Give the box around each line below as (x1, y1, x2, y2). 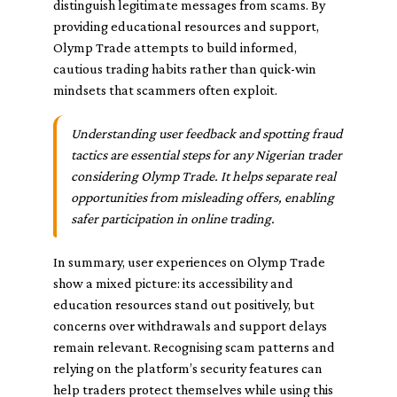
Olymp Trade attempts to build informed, (53, 40, 297, 55)
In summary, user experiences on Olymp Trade (53, 254, 325, 269)
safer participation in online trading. (71, 211, 275, 226)
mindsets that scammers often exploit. (53, 82, 277, 97)
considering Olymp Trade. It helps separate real (71, 168, 336, 183)
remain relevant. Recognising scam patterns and (53, 339, 335, 354)
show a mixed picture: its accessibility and (53, 276, 293, 291)
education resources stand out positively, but (53, 297, 315, 312)
